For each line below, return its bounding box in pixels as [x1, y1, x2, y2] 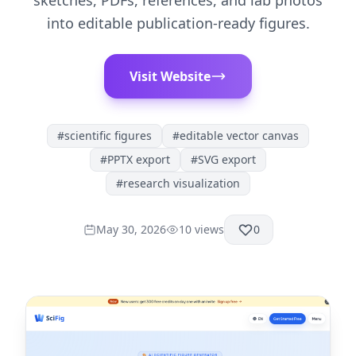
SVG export [198, 152, 256, 167]
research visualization [123, 176, 240, 191]
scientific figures [64, 128, 152, 143]
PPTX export [107, 152, 170, 167]
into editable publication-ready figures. [46, 14, 310, 33]
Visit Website [130, 68, 211, 85]
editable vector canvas [180, 128, 299, 143]
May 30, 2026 [95, 222, 166, 237]
